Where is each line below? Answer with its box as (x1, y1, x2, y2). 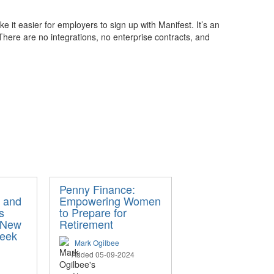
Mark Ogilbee (75, 237, 119, 248)
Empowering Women (59, 193, 161, 209)
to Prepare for (59, 204, 127, 220)
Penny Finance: (59, 181, 135, 197)
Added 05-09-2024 (72, 249, 135, 259)
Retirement (59, 216, 113, 232)
